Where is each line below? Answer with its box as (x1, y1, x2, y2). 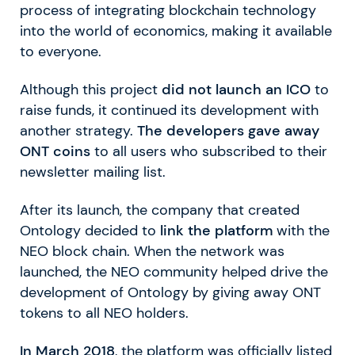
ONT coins (20, 143, 90, 161)
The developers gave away (137, 122, 319, 140)
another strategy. (20, 122, 137, 140)
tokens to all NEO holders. (20, 304, 189, 323)
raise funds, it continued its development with (20, 101, 319, 120)
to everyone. (20, 43, 101, 61)
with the (273, 222, 330, 240)
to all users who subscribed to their (90, 143, 327, 161)
